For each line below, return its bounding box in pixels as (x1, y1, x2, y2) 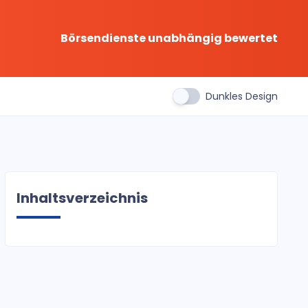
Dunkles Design (206, 89, 278, 103)
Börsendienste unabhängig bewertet (60, 30, 278, 46)
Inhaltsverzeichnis (16, 188, 148, 208)
